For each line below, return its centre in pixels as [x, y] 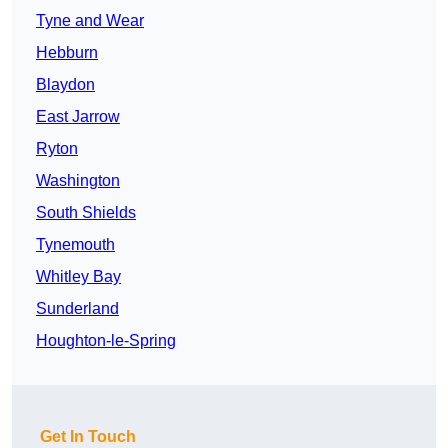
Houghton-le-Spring [106, 341]
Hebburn [67, 53]
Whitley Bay [78, 277]
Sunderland [77, 309]
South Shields [86, 213]
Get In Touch [88, 437]
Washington [78, 181]
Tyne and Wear [90, 21]
